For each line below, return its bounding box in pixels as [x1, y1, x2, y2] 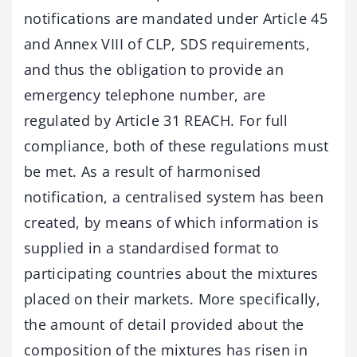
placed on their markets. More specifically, [24, 288, 321, 308]
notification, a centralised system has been [24, 186, 324, 206]
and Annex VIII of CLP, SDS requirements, [24, 33, 311, 53]
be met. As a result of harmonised [24, 161, 261, 181]
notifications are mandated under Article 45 [24, 8, 328, 28]
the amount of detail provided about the [24, 314, 304, 334]
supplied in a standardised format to [24, 237, 280, 257]
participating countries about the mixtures [24, 263, 319, 283]
